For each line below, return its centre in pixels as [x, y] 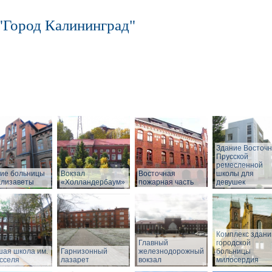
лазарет [75, 260]
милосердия [237, 260]
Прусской [232, 157]
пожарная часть [166, 182]
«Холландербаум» [93, 182]
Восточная [157, 174]
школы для [235, 174]
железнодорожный [171, 252]
